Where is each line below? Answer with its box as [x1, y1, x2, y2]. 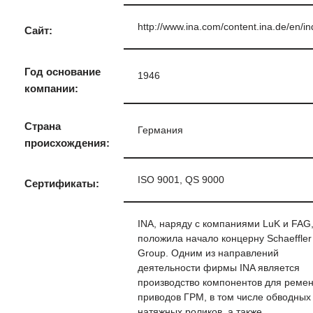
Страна [24, 120, 61, 132]
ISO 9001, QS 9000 [138, 175, 224, 185]
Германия [138, 125, 183, 136]
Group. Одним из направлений [138, 248, 279, 259]
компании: [24, 82, 78, 94]
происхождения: [24, 137, 110, 149]
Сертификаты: [24, 177, 99, 189]
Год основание [24, 66, 101, 78]
